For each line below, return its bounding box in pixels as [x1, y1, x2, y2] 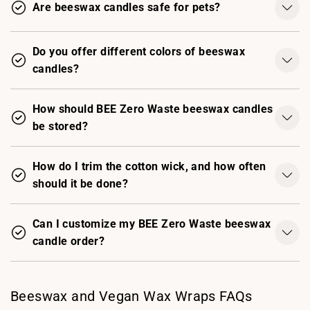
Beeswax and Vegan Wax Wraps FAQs [10, 287, 253, 304]
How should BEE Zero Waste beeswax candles [33, 102, 273, 116]
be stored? [33, 119, 89, 133]
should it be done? [33, 176, 129, 190]
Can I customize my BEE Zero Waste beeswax [33, 217, 271, 230]
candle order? [33, 234, 105, 248]
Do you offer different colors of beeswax [33, 44, 245, 58]
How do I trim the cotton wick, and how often [33, 159, 266, 173]
